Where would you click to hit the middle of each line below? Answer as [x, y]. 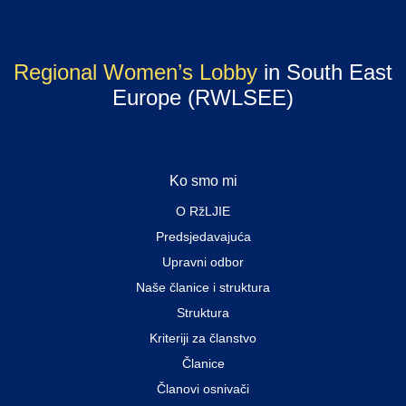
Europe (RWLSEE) [203, 97]
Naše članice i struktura [203, 287]
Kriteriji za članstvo [203, 338]
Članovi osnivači [203, 388]
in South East [325, 72]
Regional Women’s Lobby [135, 72]
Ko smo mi [203, 180]
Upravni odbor [203, 261]
